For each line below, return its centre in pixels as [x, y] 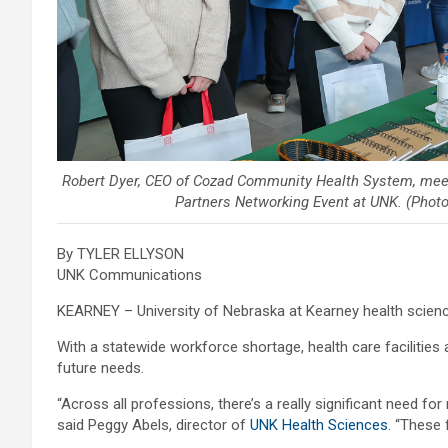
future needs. [100, 368]
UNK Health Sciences [319, 425]
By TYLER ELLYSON [120, 254]
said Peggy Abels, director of [153, 425]
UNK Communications [129, 275]
